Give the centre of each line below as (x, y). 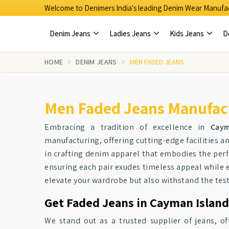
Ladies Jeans (131, 33)
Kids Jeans (188, 33)
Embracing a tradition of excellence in (128, 127)
